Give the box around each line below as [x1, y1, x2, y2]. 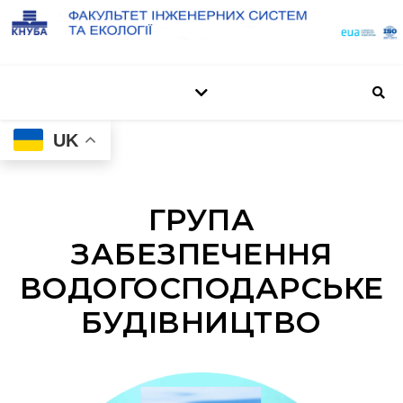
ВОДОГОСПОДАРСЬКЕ [19, 270, 384, 307]
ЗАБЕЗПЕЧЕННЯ [71, 236, 332, 273]
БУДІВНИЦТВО [81, 304, 322, 341]
